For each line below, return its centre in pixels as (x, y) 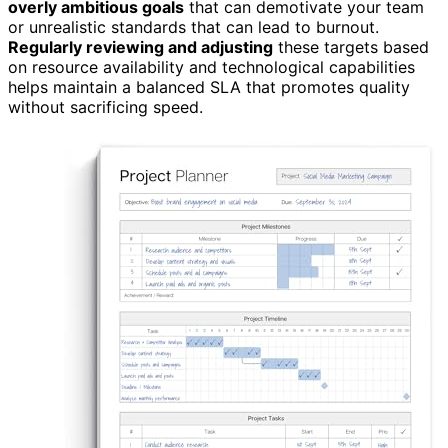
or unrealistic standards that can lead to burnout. (193, 26)
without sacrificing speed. (105, 106)
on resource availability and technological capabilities (211, 66)
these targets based (351, 46)
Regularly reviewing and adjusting (140, 46)
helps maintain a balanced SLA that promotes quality (209, 86)
